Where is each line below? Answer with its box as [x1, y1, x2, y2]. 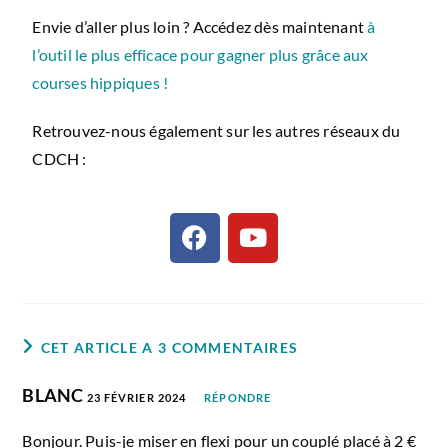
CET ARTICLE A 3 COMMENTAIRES [40, 338, 299, 356]
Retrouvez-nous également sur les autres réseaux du [32, 120, 401, 140]
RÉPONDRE [204, 390, 272, 404]
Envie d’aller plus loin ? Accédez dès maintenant [32, 16, 368, 36]
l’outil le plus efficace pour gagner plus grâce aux [32, 44, 369, 64]
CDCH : [32, 148, 87, 168]
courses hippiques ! [32, 72, 169, 92]
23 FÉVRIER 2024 [86, 390, 187, 404]
